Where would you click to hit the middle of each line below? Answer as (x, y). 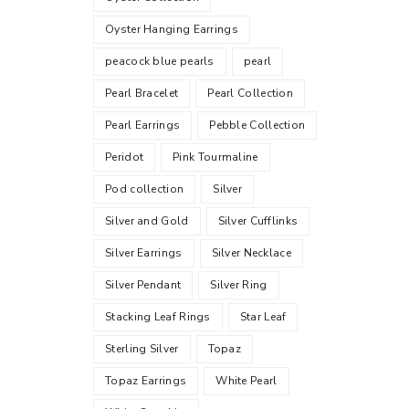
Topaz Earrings (146, 381)
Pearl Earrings (143, 125)
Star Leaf (263, 317)
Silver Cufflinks (258, 221)
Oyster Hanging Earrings (172, 29)
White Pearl (246, 381)
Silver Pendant (143, 285)
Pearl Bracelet (142, 93)
